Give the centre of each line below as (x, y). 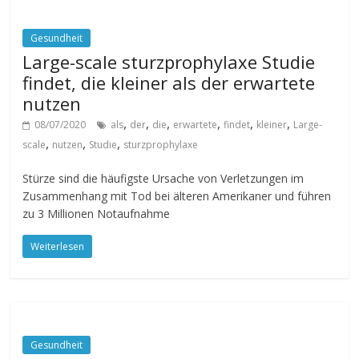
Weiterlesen (58, 246)
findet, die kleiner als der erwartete (169, 83)
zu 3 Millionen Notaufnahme (97, 214)
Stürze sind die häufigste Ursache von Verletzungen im (163, 178)
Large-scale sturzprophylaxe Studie (169, 62)
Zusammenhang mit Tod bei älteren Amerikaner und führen (177, 196)
